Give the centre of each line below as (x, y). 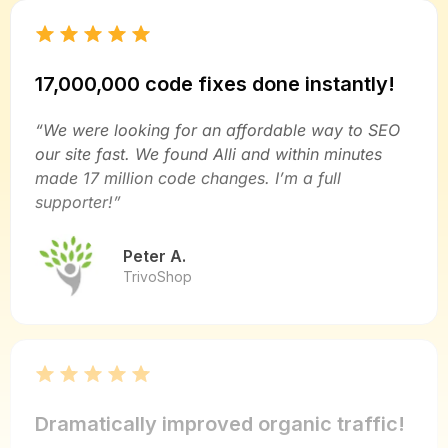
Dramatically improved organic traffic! (220, 424)
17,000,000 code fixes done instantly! (215, 83)
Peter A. (154, 256)
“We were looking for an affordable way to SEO (217, 129)
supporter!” (78, 201)
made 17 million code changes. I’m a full (188, 177)
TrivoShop (157, 277)
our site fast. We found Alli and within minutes (208, 153)
